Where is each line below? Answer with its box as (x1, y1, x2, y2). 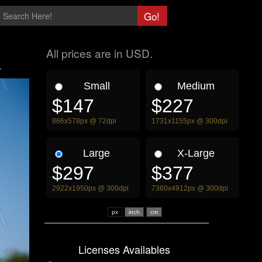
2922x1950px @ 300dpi (52, 184, 129, 192)
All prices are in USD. (46, 45, 153, 61)
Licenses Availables (78, 242, 170, 257)
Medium (177, 80, 215, 92)
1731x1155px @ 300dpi (151, 117, 227, 125)
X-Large (177, 147, 215, 159)
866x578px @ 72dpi (52, 117, 116, 125)
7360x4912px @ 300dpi (151, 184, 228, 192)
